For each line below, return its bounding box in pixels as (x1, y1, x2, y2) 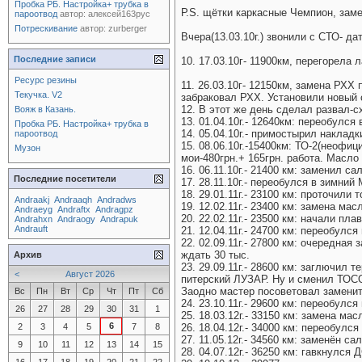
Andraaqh (54, 195, 92, 204)
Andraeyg (15, 204, 53, 214)
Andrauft (15, 224, 48, 234)
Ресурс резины (15, 75, 77, 85)
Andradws (97, 195, 137, 204)
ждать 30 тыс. (181, 249, 250, 261)
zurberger (108, 23, 147, 33)
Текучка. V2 (15, 90, 62, 99)
